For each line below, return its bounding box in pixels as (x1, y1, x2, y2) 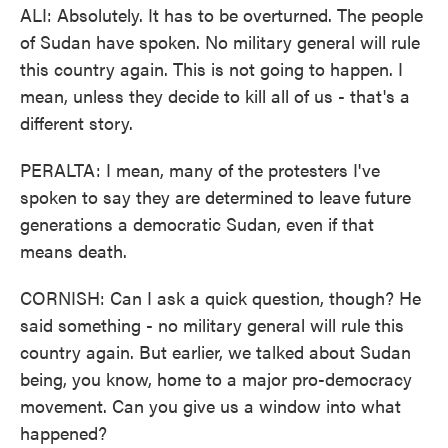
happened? (20, 420, 107, 445)
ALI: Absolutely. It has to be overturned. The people (20, 2, 423, 27)
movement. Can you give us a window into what (20, 393, 401, 418)
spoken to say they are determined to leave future (20, 184, 411, 209)
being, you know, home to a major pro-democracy (20, 366, 412, 391)
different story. (20, 110, 133, 135)
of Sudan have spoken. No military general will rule (20, 29, 420, 54)
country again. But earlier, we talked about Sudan (20, 339, 411, 364)
